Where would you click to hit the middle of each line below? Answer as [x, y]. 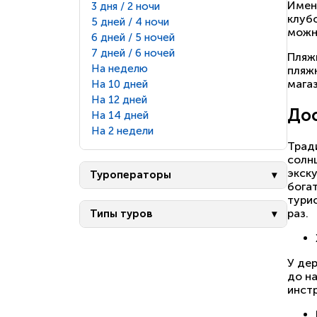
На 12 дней [119, 99]
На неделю [120, 68]
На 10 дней [120, 84]
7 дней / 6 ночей [133, 53]
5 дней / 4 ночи [130, 22]
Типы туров [121, 214]
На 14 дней [120, 115]
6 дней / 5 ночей [133, 37]
